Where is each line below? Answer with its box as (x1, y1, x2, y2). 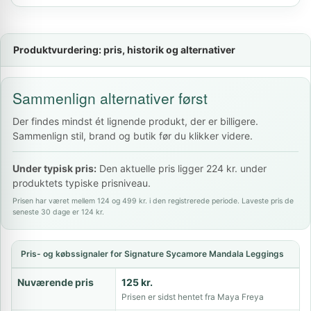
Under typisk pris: (12, 162, 96, 174)
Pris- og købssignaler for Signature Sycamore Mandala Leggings (21, 249, 284, 259)
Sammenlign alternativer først (12, 87, 208, 108)
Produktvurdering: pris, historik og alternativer (13, 44, 235, 56)
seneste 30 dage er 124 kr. (12, 208, 104, 217)
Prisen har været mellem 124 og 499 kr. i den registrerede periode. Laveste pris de (12, 196, 294, 205)
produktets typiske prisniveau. (12, 177, 151, 189)
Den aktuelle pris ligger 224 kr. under (96, 162, 267, 174)
